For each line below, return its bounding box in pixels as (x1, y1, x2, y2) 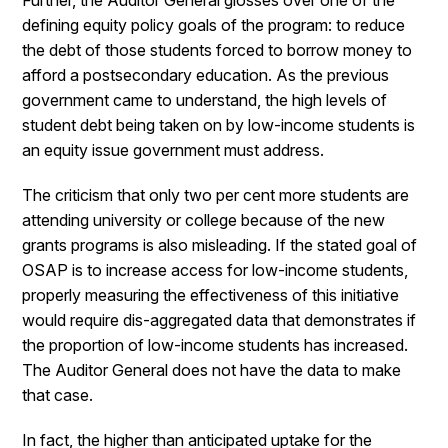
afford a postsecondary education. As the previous (22, 65, 390, 85)
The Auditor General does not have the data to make (22, 360, 402, 380)
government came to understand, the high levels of (22, 90, 388, 110)
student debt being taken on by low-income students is (22, 115, 416, 135)
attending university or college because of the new (22, 210, 386, 230)
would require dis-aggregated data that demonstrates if (22, 310, 417, 330)
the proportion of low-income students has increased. (22, 335, 409, 355)
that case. (22, 385, 94, 405)
